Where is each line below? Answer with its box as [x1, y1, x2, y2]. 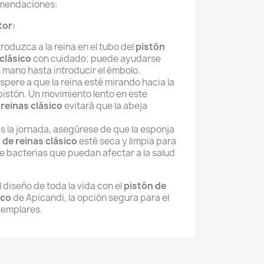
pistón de [124, 180, 166, 192]
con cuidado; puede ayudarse [31, 52, 161, 65]
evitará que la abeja [62, 100, 147, 112]
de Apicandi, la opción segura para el [11, 192, 169, 204]
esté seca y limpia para [77, 135, 176, 147]
